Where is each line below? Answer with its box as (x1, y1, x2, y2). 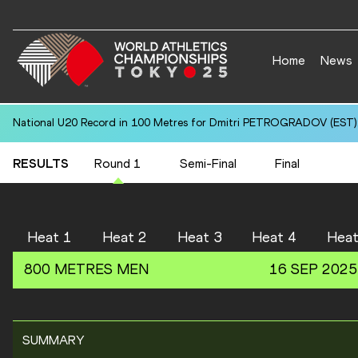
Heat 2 (101, 228, 147, 246)
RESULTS (13, 155, 69, 171)
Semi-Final (180, 155, 237, 171)
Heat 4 (252, 228, 297, 246)
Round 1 (94, 155, 141, 171)
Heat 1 (27, 228, 72, 246)
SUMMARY (22, 332, 85, 348)
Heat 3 (177, 228, 222, 246)
